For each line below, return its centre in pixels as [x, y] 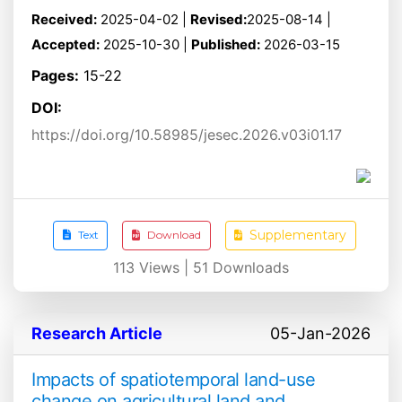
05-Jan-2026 [320, 333]
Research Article [97, 333]
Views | [164, 267]
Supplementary [298, 235]
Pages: [55, 75]
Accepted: [66, 44]
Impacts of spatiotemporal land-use [173, 379]
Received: [64, 19]
